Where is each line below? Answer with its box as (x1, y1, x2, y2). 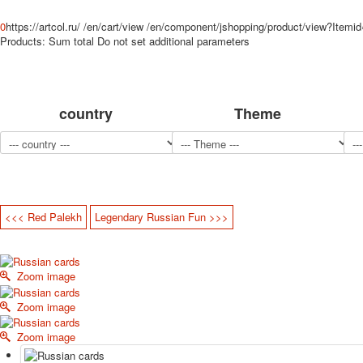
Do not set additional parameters (97, 32, 250, 49)
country (58, 102, 113, 124)
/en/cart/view (83, 18, 143, 34)
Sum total (49, 32, 94, 49)
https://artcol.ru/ (6, 18, 80, 34)
